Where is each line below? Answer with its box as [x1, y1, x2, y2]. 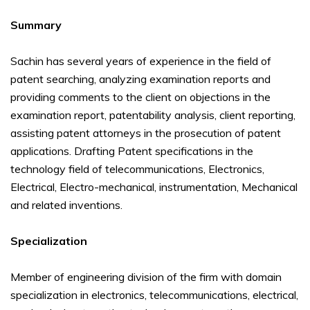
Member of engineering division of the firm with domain [10, 270, 282, 284]
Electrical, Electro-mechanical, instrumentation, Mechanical [10, 180, 298, 194]
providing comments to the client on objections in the [10, 90, 271, 104]
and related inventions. [10, 198, 122, 212]
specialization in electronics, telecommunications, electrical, [10, 288, 298, 302]
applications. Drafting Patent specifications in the [10, 144, 253, 158]
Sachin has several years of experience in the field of [10, 54, 271, 69]
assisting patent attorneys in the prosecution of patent [10, 126, 281, 140]
